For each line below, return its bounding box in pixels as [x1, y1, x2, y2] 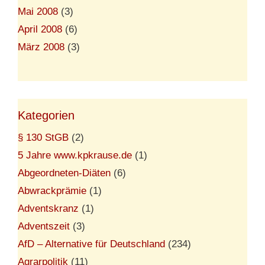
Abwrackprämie [18, 185, 86, 196]
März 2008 [18, 41, 64, 53]
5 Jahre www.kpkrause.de [18, 149, 132, 161]
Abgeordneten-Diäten [18, 167, 111, 179]
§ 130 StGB [18, 131, 69, 143]
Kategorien [18, 108, 75, 122]
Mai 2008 [18, 5, 58, 17]
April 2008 [18, 23, 62, 35]
